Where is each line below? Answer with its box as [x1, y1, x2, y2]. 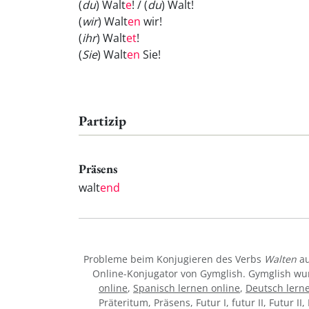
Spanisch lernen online [133, 281, 240, 295]
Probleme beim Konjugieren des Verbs [83, 252, 264, 266]
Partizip [79, 112, 126, 130]
